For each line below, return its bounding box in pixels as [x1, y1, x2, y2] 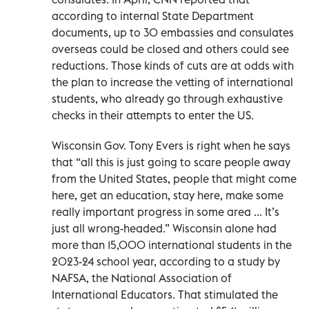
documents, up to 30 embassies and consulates [52, 25, 294, 39]
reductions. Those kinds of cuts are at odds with [52, 58, 294, 72]
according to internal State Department [52, 8, 254, 23]
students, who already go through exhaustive [52, 91, 283, 106]
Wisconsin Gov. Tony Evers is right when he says [52, 138, 290, 152]
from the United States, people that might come [52, 171, 297, 186]
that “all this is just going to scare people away [52, 154, 290, 169]
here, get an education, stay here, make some [52, 188, 283, 202]
